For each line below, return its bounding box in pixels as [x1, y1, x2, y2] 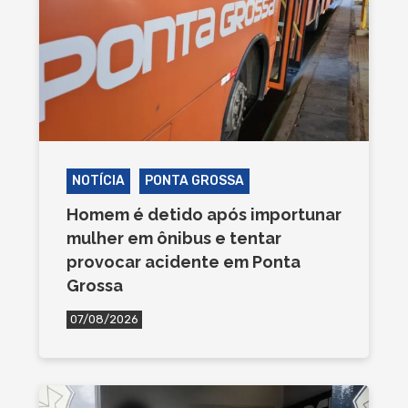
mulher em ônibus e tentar [66, 228, 281, 248]
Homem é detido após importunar [66, 204, 342, 224]
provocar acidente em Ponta [66, 251, 301, 271]
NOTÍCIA [71, 172, 125, 189]
